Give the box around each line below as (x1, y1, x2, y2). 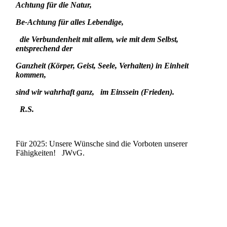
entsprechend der (16, 44, 73, 53)
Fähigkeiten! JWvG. (16, 148, 85, 157)
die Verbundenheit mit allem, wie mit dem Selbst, (16, 35, 179, 44)
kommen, (16, 70, 47, 79)
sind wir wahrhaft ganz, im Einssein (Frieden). (16, 88, 175, 96)
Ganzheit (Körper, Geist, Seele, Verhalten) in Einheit (16, 61, 189, 70)
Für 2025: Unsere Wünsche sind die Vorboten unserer (16, 139, 188, 148)
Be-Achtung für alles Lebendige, (16, 18, 124, 26)
